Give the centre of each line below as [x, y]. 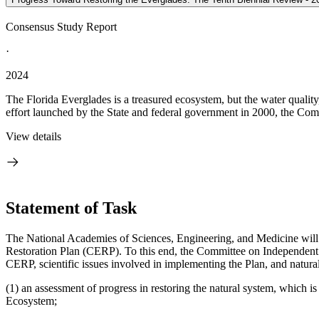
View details [33, 136]
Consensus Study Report [61, 27]
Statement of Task [71, 208]
